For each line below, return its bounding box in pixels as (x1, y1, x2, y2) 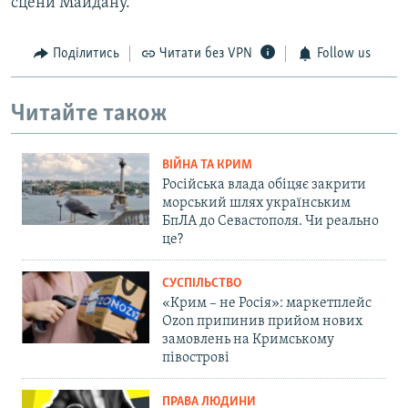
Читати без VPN (159, 46, 252, 62)
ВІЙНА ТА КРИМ (162, 158, 252, 173)
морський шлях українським (162, 196, 351, 211)
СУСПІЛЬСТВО (162, 277, 241, 291)
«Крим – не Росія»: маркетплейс (162, 296, 372, 311)
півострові (162, 351, 229, 366)
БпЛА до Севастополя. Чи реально (162, 214, 379, 229)
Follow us (316, 46, 371, 62)
